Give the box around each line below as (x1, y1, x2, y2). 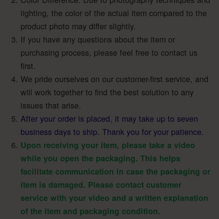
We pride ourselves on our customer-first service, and (21, 72, 208, 85)
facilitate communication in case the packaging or (21, 165, 210, 177)
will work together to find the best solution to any (21, 86, 194, 98)
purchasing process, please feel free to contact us (21, 46, 197, 58)
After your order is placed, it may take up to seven (21, 112, 198, 124)
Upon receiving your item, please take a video (21, 139, 195, 151)
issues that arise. (21, 99, 81, 111)
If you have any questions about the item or (21, 33, 175, 45)
